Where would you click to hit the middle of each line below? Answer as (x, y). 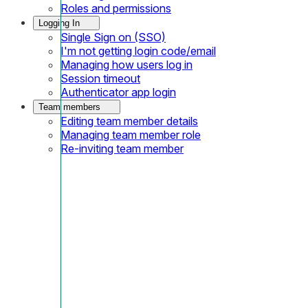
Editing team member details (129, 121)
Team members (69, 107)
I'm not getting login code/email (138, 51)
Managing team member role (131, 134)
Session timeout (100, 78)
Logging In (59, 23)
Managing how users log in (126, 64)
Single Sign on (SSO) (113, 37)
